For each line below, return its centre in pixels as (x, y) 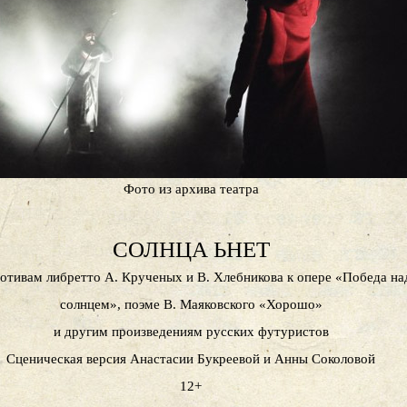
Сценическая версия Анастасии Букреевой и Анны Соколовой (191, 359)
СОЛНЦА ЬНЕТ (191, 250)
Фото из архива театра (191, 189)
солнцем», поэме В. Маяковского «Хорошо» (191, 304)
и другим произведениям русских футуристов (191, 332)
